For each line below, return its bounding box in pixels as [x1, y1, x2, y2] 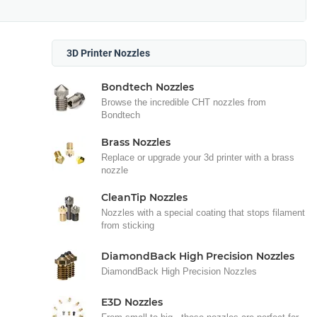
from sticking [101, 220, 154, 231]
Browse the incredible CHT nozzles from [101, 97, 266, 108]
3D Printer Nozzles [67, 47, 150, 59]
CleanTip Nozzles [101, 191, 188, 204]
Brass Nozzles [101, 136, 171, 149]
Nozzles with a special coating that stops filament [101, 207, 305, 218]
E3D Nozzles [101, 296, 163, 309]
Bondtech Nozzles [101, 81, 194, 93]
